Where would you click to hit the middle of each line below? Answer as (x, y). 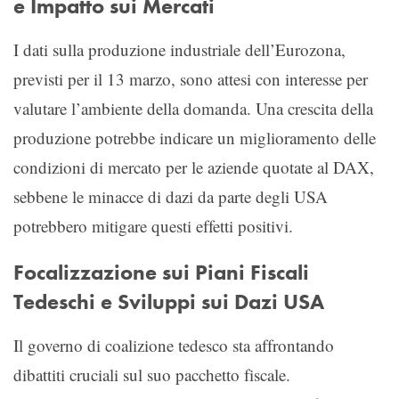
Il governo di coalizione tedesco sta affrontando (174, 345)
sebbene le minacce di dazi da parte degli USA (171, 196)
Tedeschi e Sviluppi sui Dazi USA (169, 301)
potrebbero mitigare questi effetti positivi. (153, 225)
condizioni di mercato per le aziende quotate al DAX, (194, 167)
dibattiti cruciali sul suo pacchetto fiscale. (152, 374)
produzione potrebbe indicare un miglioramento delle (195, 137)
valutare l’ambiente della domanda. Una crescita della (193, 108)
